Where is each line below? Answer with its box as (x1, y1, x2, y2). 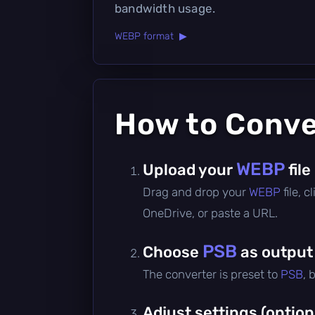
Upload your (143, 160, 236, 179)
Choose (143, 242, 202, 262)
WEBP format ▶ (115, 30, 187, 42)
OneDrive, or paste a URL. (143, 205, 278, 220)
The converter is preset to (143, 266, 281, 281)
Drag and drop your (143, 184, 249, 199)
